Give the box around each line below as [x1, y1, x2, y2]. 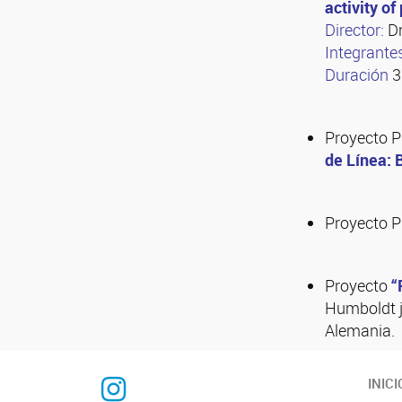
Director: [325, 19, 384, 40]
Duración [325, 64, 389, 85]
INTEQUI [100, 354, 211, 393]
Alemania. [325, 319, 395, 341]
